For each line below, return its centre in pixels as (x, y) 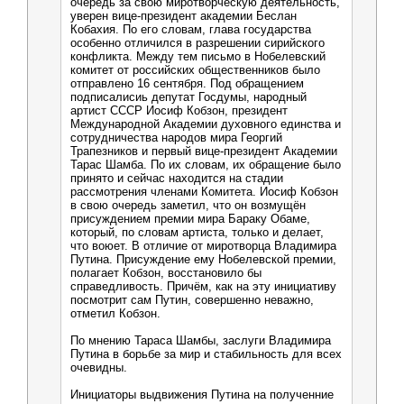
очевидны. (99, 367)
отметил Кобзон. (115, 313)
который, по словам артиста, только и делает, (197, 232)
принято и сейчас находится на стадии (177, 178)
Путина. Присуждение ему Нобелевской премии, (203, 259)
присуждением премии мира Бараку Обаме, (190, 219)
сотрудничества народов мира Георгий (176, 138)
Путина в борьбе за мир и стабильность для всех (206, 354)
